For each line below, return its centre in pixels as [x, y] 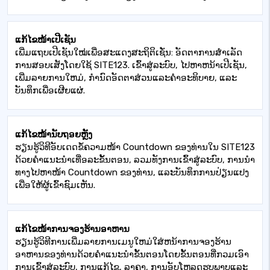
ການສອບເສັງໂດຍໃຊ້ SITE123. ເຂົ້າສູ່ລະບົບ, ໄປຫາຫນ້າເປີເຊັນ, [131, 65]
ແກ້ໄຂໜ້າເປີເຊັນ [46, 40]
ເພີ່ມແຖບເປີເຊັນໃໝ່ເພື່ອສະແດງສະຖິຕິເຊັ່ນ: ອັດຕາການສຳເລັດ [129, 52]
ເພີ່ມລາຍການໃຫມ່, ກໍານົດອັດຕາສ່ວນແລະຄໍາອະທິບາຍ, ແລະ [126, 78]
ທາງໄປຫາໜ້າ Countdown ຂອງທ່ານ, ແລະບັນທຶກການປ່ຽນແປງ [132, 172]
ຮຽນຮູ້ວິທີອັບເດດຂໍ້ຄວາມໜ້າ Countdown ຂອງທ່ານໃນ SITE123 [135, 147]
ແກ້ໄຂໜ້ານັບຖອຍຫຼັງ [54, 134]
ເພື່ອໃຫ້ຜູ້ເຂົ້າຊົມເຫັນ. [55, 185]
